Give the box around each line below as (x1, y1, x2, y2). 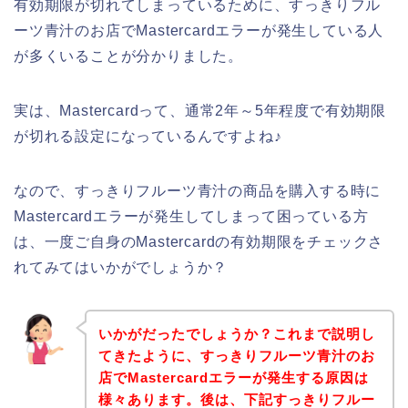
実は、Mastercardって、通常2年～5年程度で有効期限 (14, 103, 386, 119)
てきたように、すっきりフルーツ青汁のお (97, 347, 375, 363)
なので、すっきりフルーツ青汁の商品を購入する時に (14, 183, 382, 199)
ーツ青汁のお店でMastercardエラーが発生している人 (14, 23, 384, 39)
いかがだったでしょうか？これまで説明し (97, 325, 375, 342)
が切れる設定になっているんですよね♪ (14, 128, 282, 145)
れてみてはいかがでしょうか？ (14, 260, 229, 276)
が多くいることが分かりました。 (14, 48, 243, 65)
